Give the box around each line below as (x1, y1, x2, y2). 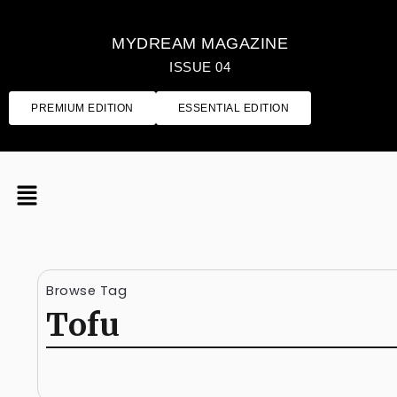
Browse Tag (46, 282, 127, 300)
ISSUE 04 (169, 59, 231, 74)
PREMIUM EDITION (31, 102, 134, 114)
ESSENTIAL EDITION (177, 102, 289, 114)
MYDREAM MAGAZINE (112, 35, 289, 52)
